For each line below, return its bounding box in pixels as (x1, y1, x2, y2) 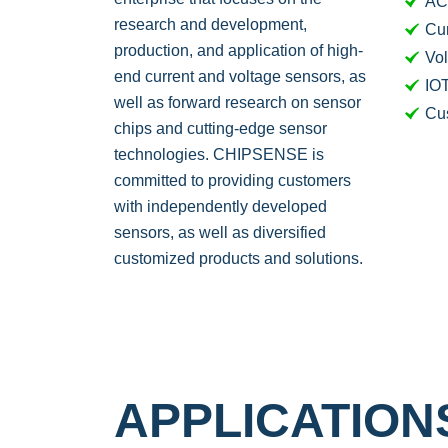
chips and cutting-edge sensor (114, 120, 327, 137)
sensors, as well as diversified (114, 224, 326, 241)
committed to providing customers (114, 172, 351, 189)
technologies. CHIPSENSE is (114, 146, 324, 163)
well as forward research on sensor (114, 94, 361, 111)
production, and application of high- (114, 42, 363, 59)
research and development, (114, 16, 307, 33)
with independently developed (114, 198, 327, 215)
